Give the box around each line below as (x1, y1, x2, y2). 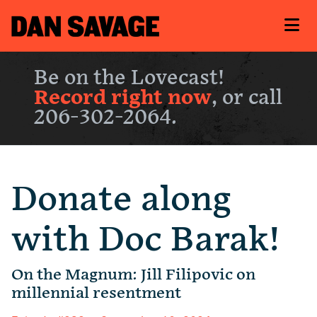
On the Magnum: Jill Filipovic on (11, 265, 255, 285)
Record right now (34, 86, 212, 110)
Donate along (11, 180, 231, 221)
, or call (212, 86, 282, 110)
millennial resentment (11, 284, 181, 304)
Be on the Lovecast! (34, 67, 224, 91)
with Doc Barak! (11, 220, 280, 261)
